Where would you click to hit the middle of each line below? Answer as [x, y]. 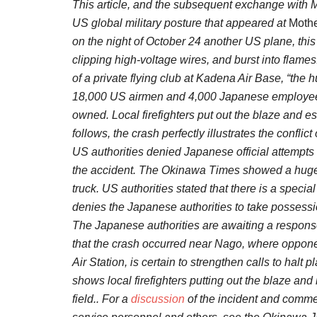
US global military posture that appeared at [180, 23]
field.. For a [102, 299]
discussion [158, 299]
